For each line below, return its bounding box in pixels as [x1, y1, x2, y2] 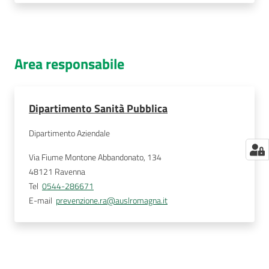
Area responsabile [14, 53, 124, 74]
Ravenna [55, 165, 85, 178]
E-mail [29, 194, 52, 207]
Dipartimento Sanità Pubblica [29, 100, 168, 116]
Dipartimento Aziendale [29, 127, 110, 140]
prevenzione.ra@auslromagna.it [56, 194, 168, 207]
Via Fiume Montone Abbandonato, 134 [29, 151, 162, 164]
